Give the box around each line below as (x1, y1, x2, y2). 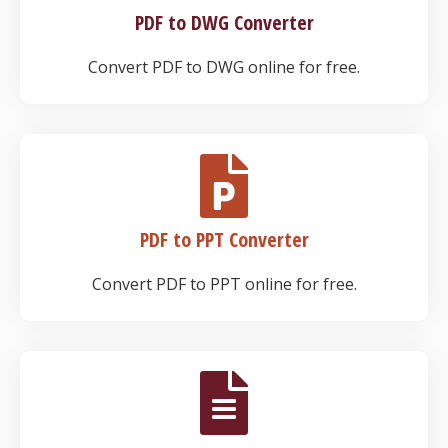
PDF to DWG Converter (134, 9, 314, 36)
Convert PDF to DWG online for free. (88, 56, 360, 78)
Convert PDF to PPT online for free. (91, 273, 357, 295)
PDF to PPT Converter (139, 226, 309, 253)
